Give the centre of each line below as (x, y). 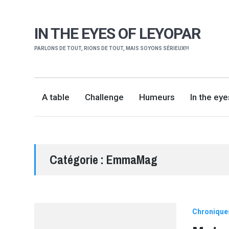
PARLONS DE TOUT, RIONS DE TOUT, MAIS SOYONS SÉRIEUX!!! (112, 49)
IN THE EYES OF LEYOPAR (118, 34)
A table (56, 97)
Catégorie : (78, 160)
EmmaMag (132, 160)
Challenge (105, 97)
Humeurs (157, 97)
